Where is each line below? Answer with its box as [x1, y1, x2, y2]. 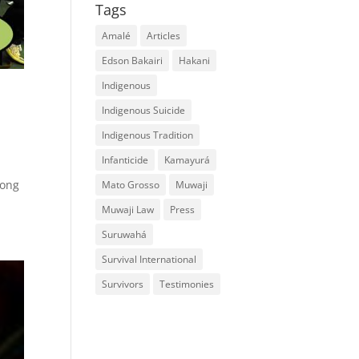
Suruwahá [102, 228, 147, 241]
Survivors [102, 277, 144, 291]
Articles [147, 29, 181, 42]
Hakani [179, 54, 211, 67]
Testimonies [159, 277, 215, 291]
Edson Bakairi [102, 54, 163, 67]
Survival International [102, 252, 197, 266]
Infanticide [102, 153, 149, 167]
